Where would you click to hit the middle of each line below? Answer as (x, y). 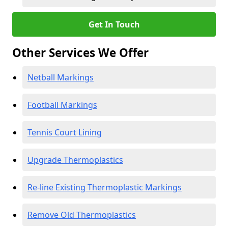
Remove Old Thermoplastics (82, 215)
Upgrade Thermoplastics (75, 160)
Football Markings (62, 105)
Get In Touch (114, 24)
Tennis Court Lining (65, 132)
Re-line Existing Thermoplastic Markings (105, 187)
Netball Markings (61, 77)
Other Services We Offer (80, 53)
